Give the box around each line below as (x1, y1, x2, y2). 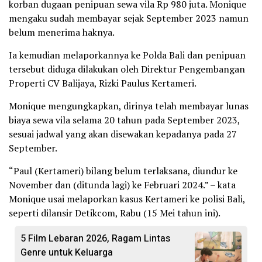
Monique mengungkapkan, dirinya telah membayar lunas (9, 99, 249, 112)
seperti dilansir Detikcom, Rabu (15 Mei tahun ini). (9, 206, 220, 219)
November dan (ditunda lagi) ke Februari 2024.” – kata (9, 178, 236, 191)
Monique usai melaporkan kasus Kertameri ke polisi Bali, (9, 192, 245, 205)
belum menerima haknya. (9, 26, 115, 39)
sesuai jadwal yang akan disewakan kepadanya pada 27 (9, 127, 237, 140)
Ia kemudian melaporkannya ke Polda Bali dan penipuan (9, 49, 246, 61)
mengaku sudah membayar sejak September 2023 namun (9, 12, 249, 25)
